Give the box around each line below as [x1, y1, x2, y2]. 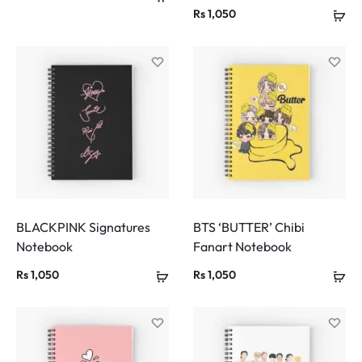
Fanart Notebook [193, 238, 292, 255]
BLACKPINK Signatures [16, 219, 150, 236]
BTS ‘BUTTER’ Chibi [193, 219, 305, 236]
